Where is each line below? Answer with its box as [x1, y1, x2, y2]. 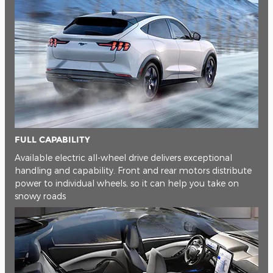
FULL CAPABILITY [15, 133, 90, 145]
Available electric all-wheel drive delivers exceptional [15, 152, 232, 163]
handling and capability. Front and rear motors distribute [15, 165, 252, 176]
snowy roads [15, 191, 66, 202]
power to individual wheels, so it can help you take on [15, 178, 239, 189]
